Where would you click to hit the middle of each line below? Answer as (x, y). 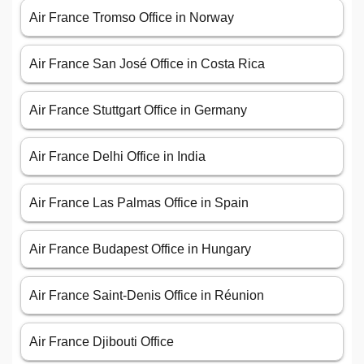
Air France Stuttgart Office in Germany (138, 110)
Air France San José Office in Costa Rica (147, 64)
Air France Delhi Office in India (117, 157)
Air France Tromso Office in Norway (132, 18)
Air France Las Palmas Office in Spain (139, 203)
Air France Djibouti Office (102, 342)
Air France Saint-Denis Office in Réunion (147, 296)
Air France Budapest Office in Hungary (140, 249)
